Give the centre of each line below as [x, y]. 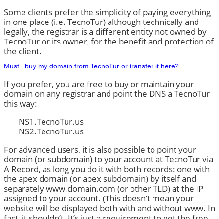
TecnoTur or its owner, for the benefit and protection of [109, 42]
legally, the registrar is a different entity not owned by [105, 32]
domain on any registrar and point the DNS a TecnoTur [107, 94]
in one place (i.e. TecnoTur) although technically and [101, 22]
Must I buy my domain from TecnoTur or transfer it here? [91, 66]
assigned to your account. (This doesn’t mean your [99, 198]
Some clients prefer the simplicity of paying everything [107, 12]
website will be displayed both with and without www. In [109, 208]
